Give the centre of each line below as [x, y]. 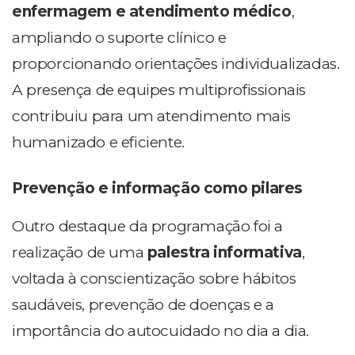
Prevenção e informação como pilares [157, 188]
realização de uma [80, 252]
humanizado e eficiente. [98, 142]
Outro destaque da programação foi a [148, 226]
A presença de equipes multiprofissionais [159, 90]
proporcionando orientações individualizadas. [176, 63]
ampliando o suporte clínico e [119, 37]
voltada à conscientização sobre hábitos [154, 278]
